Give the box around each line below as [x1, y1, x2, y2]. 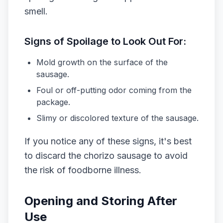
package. [36, 97, 70, 107]
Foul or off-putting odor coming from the [36, 85, 192, 95]
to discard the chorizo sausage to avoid [24, 150, 188, 161]
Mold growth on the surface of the [36, 57, 168, 67]
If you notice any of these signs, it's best [24, 136, 192, 146]
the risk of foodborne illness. [24, 165, 141, 175]
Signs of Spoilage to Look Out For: [24, 35, 186, 47]
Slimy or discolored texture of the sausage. [36, 113, 199, 123]
